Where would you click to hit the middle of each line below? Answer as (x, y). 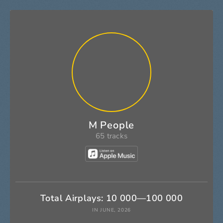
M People (111, 125)
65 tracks (111, 136)
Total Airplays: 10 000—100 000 (111, 198)
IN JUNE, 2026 (111, 210)
